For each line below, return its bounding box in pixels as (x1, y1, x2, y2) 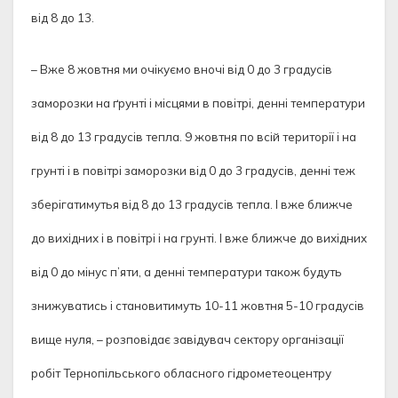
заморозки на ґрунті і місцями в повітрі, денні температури (31, 96, 365, 110)
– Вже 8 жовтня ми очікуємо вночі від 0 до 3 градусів (31, 62, 332, 76)
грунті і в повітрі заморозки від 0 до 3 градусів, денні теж (31, 163, 355, 178)
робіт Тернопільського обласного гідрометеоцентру (31, 366, 331, 380)
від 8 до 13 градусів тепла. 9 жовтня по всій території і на (31, 130, 356, 144)
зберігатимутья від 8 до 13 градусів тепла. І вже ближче (31, 197, 353, 211)
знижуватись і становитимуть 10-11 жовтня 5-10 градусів (31, 298, 364, 313)
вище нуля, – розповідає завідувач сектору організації (31, 332, 344, 346)
